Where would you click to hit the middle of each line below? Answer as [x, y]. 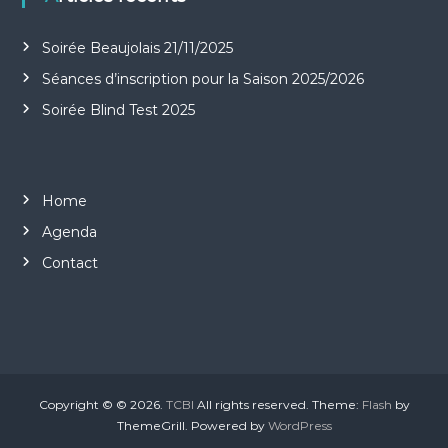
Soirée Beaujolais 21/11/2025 [137, 48]
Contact [69, 263]
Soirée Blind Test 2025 [118, 110]
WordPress [299, 425]
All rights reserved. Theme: [277, 404]
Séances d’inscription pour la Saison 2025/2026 [202, 79]
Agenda [69, 232]
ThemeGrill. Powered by [192, 425]
